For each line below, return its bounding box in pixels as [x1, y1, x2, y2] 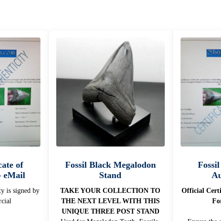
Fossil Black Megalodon [65, 159, 156, 170]
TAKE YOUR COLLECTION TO [60, 186, 161, 194]
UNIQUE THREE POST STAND [61, 207, 159, 215]
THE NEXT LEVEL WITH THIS [61, 197, 160, 205]
